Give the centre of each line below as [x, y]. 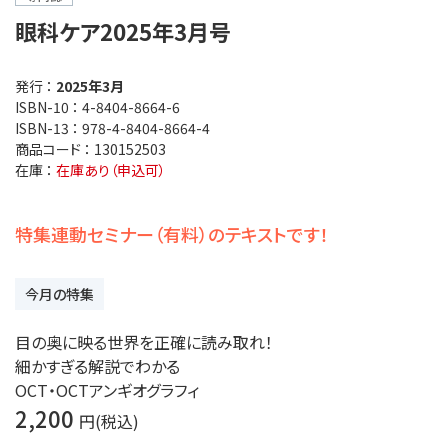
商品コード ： [54, 149]
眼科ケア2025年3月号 [123, 31]
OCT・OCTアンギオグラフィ [107, 390]
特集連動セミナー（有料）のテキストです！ [172, 234]
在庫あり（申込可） [111, 170]
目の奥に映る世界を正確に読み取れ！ [144, 342]
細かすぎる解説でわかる [97, 366]
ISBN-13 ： [48, 128]
